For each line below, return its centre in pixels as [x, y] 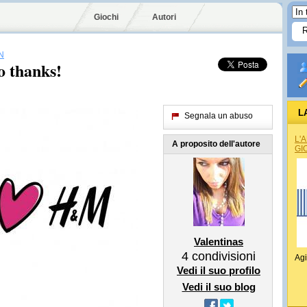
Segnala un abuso [219, 116]
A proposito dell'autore [216, 144]
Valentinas [219, 242]
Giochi [106, 17]
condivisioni [222, 256]
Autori [164, 17]
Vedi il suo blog [219, 287]
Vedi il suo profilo [219, 270]
